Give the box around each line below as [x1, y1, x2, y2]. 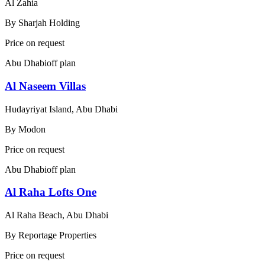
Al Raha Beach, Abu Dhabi [5, 210, 108, 221]
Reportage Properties [18, 230, 96, 241]
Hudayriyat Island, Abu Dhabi [5, 104, 118, 114]
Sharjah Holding [18, 18, 80, 28]
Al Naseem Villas [5, 80, 86, 93]
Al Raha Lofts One [5, 186, 96, 199]
